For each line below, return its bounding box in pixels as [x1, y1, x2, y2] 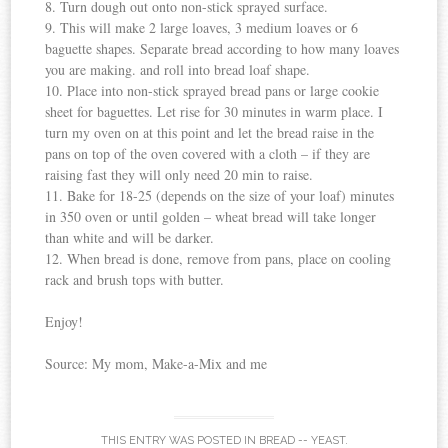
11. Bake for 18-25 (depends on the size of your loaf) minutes [45, 186, 395, 206]
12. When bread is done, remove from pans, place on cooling [45, 249, 392, 269]
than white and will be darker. [45, 228, 215, 248]
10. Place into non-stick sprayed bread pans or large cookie [45, 81, 380, 101]
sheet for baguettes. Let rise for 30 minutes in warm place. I [45, 102, 384, 122]
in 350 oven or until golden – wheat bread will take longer [45, 207, 377, 227]
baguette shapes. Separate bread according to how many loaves [45, 39, 400, 59]
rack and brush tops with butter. [45, 270, 225, 290]
